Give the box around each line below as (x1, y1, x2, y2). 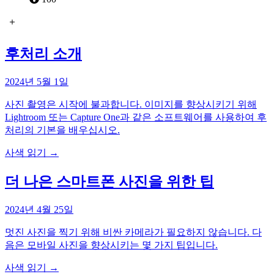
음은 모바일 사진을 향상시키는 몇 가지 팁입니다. (5, 239, 218, 250)
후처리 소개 (5, 46, 82, 62)
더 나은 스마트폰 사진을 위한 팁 (5, 173, 214, 190)
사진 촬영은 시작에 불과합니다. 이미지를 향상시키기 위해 (5, 98, 257, 109)
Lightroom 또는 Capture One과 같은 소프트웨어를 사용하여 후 (5, 111, 267, 122)
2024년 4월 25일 (5, 204, 73, 215)
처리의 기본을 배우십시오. (5, 124, 120, 135)
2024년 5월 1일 (5, 76, 68, 87)
